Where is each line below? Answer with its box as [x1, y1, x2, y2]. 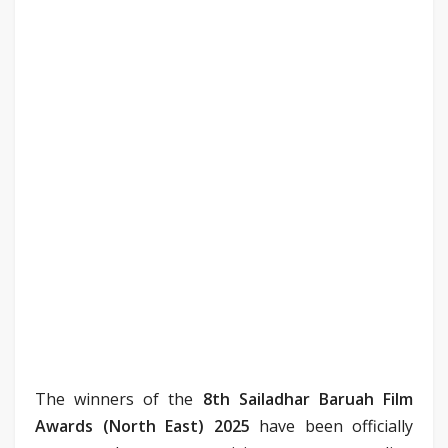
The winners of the [35, 387, 203, 410]
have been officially [249, 414, 413, 437]
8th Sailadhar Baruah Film [202, 387, 414, 410]
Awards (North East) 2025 [35, 414, 250, 437]
